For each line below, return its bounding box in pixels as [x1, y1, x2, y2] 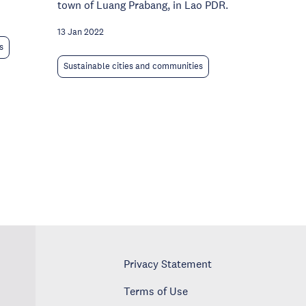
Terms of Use [124, 284, 189, 298]
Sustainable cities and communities [64, 61, 203, 72]
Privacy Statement [124, 257, 212, 270]
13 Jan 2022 [57, 27, 104, 38]
